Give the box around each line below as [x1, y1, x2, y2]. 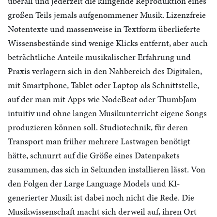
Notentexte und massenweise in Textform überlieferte [8, 23, 200, 35]
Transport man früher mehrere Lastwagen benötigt [8, 135, 190, 147]
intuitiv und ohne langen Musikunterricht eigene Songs [8, 107, 207, 119]
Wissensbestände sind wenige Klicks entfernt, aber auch [8, 37, 208, 49]
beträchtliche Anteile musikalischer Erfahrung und [8, 51, 191, 63]
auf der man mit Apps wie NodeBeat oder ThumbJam [8, 93, 197, 105]
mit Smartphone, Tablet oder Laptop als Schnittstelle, [8, 79, 199, 91]
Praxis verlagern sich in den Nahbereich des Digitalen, [8, 65, 202, 77]
